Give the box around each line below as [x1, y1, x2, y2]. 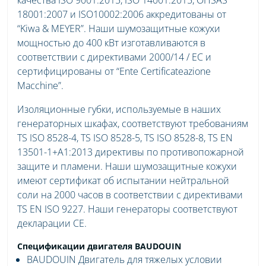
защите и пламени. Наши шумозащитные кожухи [17, 159, 237, 173]
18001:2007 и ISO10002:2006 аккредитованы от [17, 7, 226, 21]
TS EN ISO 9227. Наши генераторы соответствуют [17, 202, 237, 216]
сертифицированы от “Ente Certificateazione [17, 64, 211, 78]
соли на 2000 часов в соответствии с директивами [17, 188, 243, 201]
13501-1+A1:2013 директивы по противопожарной [17, 145, 244, 159]
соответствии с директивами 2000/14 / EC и [17, 50, 211, 64]
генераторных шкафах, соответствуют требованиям [17, 116, 248, 130]
